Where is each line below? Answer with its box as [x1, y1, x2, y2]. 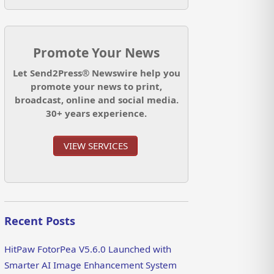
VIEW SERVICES [63, 139, 128, 152]
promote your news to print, [31, 80, 163, 93]
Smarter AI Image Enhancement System [4, 258, 177, 271]
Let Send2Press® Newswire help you [12, 67, 180, 80]
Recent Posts [4, 213, 76, 229]
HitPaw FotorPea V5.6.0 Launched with [4, 242, 172, 255]
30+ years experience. [46, 107, 147, 120]
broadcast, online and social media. [14, 94, 179, 106]
